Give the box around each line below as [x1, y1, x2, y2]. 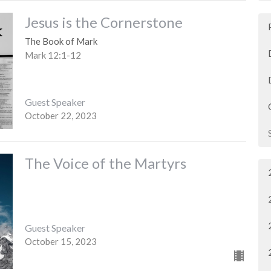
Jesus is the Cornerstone [24, 13, 183, 31]
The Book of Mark [24, 36, 97, 47]
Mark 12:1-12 [24, 50, 81, 61]
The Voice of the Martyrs [24, 154, 186, 172]
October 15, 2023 [24, 236, 97, 247]
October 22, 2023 [24, 109, 97, 121]
